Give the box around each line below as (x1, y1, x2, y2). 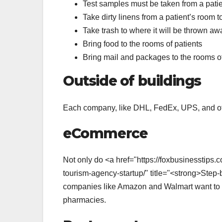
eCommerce (63, 124, 148, 142)
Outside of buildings (63, 72, 201, 90)
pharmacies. (63, 196, 106, 205)
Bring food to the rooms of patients (83, 40, 202, 49)
